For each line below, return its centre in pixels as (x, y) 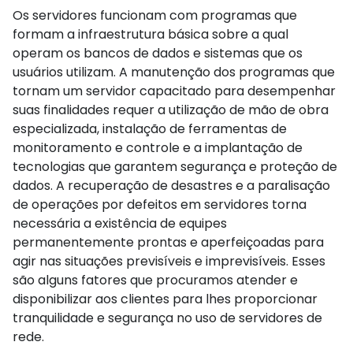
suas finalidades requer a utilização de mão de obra (171, 110)
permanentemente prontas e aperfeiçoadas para (168, 242)
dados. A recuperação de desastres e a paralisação (171, 185)
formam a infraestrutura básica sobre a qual (150, 34)
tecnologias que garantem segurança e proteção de (175, 166)
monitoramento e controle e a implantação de (158, 147)
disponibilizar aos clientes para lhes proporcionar (165, 299)
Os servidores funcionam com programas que (155, 15)
